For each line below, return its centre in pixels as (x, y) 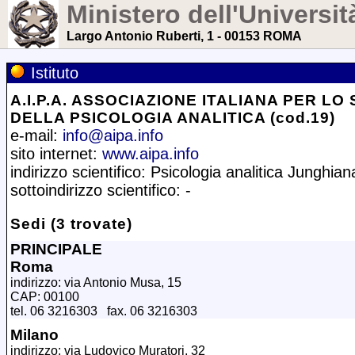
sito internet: (56, 154)
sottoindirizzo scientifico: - (101, 190)
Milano (34, 335)
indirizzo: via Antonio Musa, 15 (96, 282)
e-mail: (36, 136)
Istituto (55, 73)
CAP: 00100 (45, 297)
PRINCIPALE (56, 249)
